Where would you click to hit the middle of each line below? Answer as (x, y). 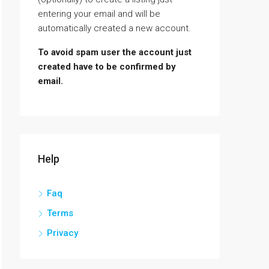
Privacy (62, 233)
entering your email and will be (99, 14)
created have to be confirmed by (107, 67)
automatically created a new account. (114, 28)
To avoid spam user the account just (115, 52)
